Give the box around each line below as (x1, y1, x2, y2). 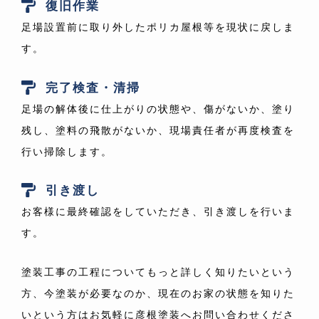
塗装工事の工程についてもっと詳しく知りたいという (21, 266, 295, 278)
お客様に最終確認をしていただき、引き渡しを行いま (21, 206, 295, 218)
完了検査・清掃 (46, 80, 140, 95)
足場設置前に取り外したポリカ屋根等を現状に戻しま (21, 21, 295, 33)
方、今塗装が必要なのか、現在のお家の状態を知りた (21, 287, 295, 299)
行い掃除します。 (21, 145, 113, 157)
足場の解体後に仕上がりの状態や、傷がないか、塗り (21, 103, 295, 115)
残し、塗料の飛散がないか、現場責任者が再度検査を (21, 124, 295, 136)
